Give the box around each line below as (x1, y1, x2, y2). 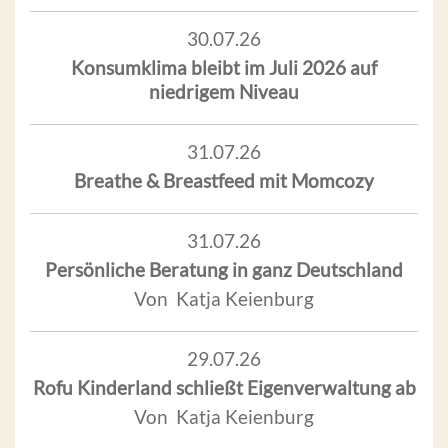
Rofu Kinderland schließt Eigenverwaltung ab (32, 376, 416, 400)
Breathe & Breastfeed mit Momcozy (74, 169, 374, 193)
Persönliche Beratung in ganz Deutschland (45, 258, 403, 282)
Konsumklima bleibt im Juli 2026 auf (71, 56, 377, 80)
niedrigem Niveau (149, 80, 299, 104)
